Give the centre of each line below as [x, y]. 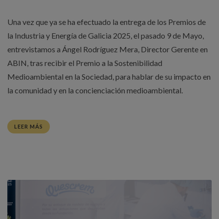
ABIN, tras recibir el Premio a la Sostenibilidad [85, 63]
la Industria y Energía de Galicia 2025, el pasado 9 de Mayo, [106, 36]
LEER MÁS [29, 127]
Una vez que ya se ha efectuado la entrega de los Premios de [107, 22]
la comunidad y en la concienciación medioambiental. [95, 90]
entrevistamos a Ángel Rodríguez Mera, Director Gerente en [108, 49]
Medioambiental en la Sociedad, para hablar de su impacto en [109, 77]
